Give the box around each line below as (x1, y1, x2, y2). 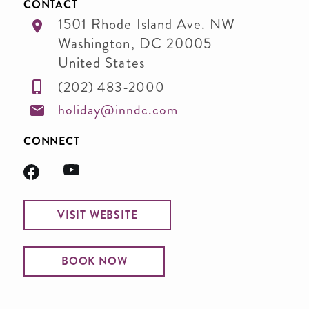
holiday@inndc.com (58, 100, 178, 120)
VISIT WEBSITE (57, 206, 138, 223)
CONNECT (23, 132, 80, 149)
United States (58, 52, 145, 73)
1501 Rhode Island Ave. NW (58, 14, 236, 34)
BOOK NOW (61, 252, 128, 269)
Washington (58, 33, 131, 54)
